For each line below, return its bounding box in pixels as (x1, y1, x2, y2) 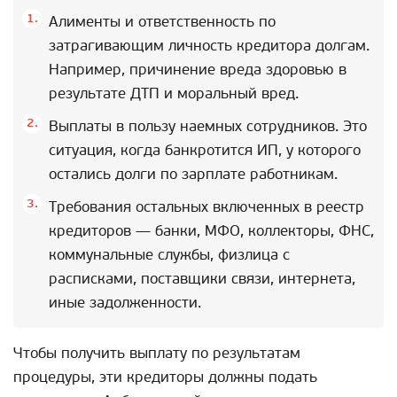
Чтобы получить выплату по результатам (13, 344, 300, 363)
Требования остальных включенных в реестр (49, 198, 364, 217)
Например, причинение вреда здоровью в (49, 60, 346, 80)
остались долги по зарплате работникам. (49, 165, 338, 184)
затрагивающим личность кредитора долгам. (49, 36, 370, 56)
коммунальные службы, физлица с (49, 245, 290, 265)
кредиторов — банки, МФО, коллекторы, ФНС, (49, 222, 374, 241)
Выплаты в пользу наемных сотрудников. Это (49, 117, 367, 136)
